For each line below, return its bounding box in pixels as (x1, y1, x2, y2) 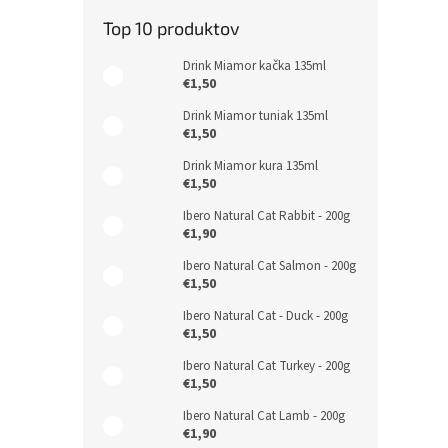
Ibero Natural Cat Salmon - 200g (183, 257, 356, 275)
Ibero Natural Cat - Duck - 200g (183, 307, 348, 325)
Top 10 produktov (103, 17, 240, 39)
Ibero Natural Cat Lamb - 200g (183, 407, 345, 425)
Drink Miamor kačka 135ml (183, 57, 326, 75)
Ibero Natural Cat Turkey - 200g (183, 357, 350, 375)
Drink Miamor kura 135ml (183, 157, 318, 175)
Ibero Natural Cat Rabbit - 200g (183, 207, 350, 225)
